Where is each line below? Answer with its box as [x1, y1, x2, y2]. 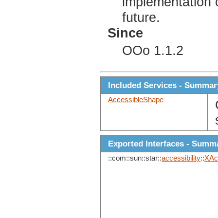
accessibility [162, 154, 200, 163]
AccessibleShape [108, 96, 163, 104]
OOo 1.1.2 [122, 43, 183, 58]
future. [122, 10, 160, 25]
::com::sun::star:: [108, 154, 162, 163]
